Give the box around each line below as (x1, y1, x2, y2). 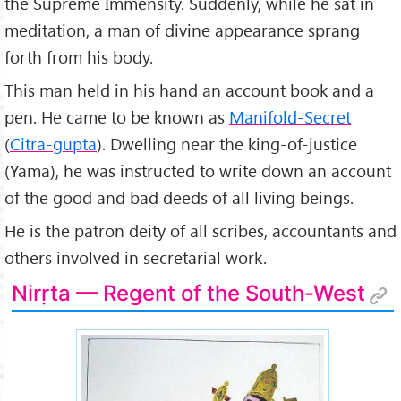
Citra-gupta (10, 132, 97, 155)
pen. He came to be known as (4, 105, 229, 128)
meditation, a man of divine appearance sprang (4, 19, 360, 42)
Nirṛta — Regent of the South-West (12, 280, 366, 307)
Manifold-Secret (229, 105, 351, 128)
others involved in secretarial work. (4, 245, 267, 269)
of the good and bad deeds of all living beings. (4, 185, 354, 209)
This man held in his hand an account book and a (4, 78, 374, 101)
